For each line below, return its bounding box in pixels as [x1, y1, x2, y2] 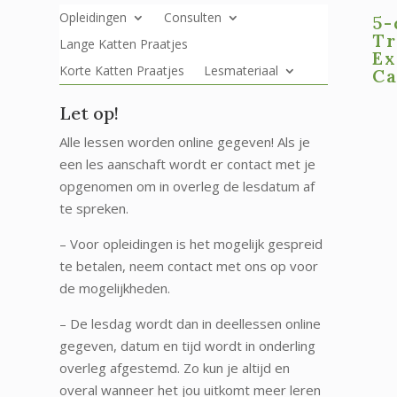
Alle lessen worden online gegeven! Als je [59, 132, 311, 151]
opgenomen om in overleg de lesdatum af [59, 176, 315, 195]
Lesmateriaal [204, 61, 279, 79]
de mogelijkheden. [59, 278, 171, 297]
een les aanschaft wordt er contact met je [59, 154, 316, 173]
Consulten [164, 8, 222, 26]
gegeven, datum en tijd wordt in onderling [59, 336, 316, 354]
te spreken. [59, 198, 129, 217]
